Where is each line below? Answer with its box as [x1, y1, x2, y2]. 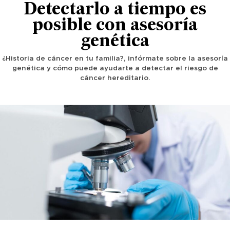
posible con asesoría [32, 18, 198, 34]
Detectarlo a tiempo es [24, 2, 206, 18]
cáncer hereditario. [80, 75, 150, 82]
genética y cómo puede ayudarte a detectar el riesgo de [12, 65, 218, 72]
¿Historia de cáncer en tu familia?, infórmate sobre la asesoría [2, 55, 228, 62]
